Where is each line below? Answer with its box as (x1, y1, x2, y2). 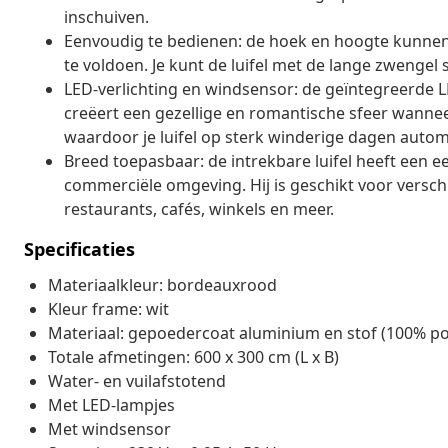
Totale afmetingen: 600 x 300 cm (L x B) (48, 345, 339, 368)
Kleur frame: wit (48, 297, 169, 320)
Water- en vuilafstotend (48, 369, 226, 392)
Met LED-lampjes (48, 393, 175, 416)
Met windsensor (48, 417, 171, 440)
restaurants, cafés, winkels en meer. (64, 197, 334, 220)
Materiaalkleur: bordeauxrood (48, 273, 277, 296)
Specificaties (24, 236, 135, 261)
